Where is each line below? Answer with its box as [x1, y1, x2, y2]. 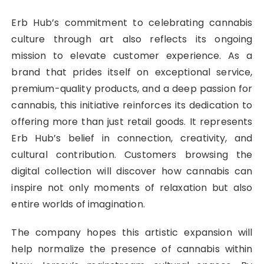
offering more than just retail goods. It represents [11, 115, 253, 129]
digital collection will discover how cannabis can [11, 164, 253, 179]
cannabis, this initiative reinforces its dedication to [11, 98, 253, 113]
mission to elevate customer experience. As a [11, 49, 253, 63]
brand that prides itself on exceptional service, [11, 65, 253, 80]
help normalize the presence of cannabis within [11, 242, 253, 256]
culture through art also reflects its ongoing [11, 32, 253, 47]
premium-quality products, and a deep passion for [11, 82, 253, 96]
